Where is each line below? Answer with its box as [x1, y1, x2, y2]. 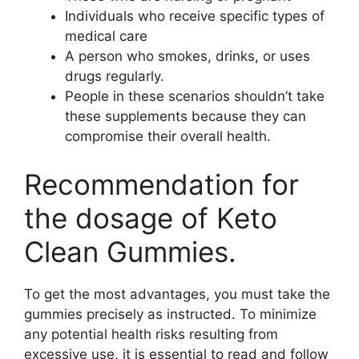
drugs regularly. [65, 68, 164, 84]
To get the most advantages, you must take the [24, 285, 330, 302]
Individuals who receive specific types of [65, 8, 325, 24]
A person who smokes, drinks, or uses [65, 48, 310, 64]
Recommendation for [24, 167, 299, 201]
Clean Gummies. [24, 234, 236, 268]
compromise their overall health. [65, 128, 271, 144]
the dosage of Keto [24, 200, 277, 235]
